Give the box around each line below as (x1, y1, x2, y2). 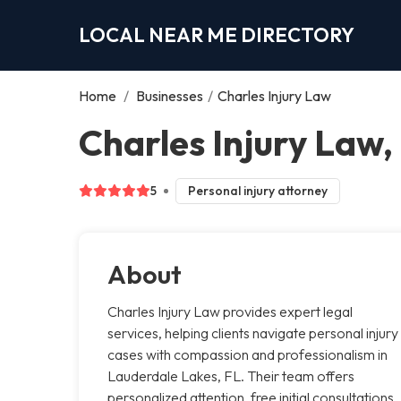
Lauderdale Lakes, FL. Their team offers (107, 366, 354, 385)
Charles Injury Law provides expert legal (107, 302, 353, 320)
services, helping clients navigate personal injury (107, 323, 398, 342)
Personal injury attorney (187, 182, 328, 199)
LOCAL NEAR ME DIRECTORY (79, 21, 354, 47)
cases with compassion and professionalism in (107, 345, 388, 363)
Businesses (136, 86, 203, 105)
